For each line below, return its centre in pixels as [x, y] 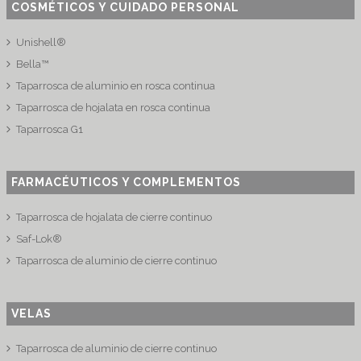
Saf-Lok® [39, 239]
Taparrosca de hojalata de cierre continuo [114, 217]
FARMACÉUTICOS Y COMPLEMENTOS [127, 182]
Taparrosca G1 [50, 129]
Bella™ [33, 64]
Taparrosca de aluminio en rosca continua [116, 86]
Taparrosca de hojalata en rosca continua [114, 108]
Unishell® [41, 42]
